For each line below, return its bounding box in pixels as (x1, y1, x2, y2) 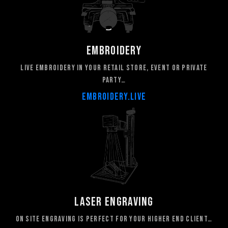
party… (102, 75, 126, 85)
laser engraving (74, 194, 154, 210)
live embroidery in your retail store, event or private (20, 63, 208, 73)
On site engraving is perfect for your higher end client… (15, 214, 213, 224)
